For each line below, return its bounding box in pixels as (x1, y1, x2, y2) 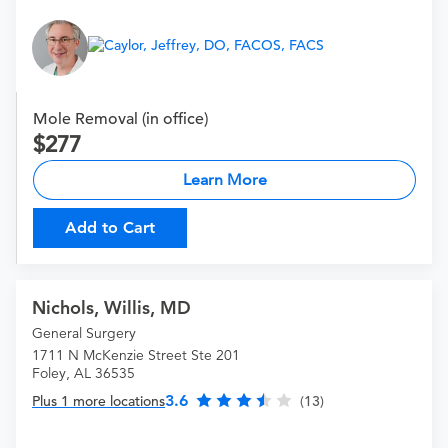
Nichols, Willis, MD (32, 296, 191, 320)
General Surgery (32, 324, 136, 343)
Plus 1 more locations (32, 392, 165, 411)
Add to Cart (65, 218, 155, 238)
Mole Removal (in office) (33, 109, 208, 130)
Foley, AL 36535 (32, 364, 135, 383)
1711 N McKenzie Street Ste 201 (32, 346, 240, 365)
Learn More (182, 170, 267, 190)
